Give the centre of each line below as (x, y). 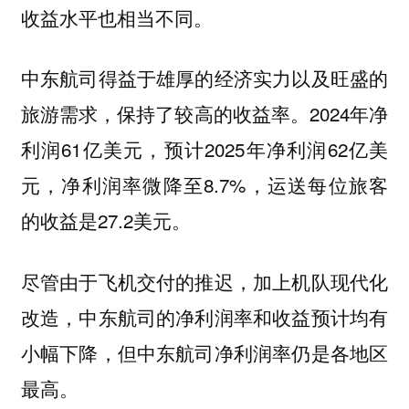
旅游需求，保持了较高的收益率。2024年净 (204, 114)
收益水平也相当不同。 (119, 17)
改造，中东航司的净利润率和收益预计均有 (204, 316)
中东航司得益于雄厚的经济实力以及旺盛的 (204, 78)
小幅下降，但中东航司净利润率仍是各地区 (204, 352)
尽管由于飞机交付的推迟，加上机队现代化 (204, 281)
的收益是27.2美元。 (108, 220)
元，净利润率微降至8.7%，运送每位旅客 (204, 185)
